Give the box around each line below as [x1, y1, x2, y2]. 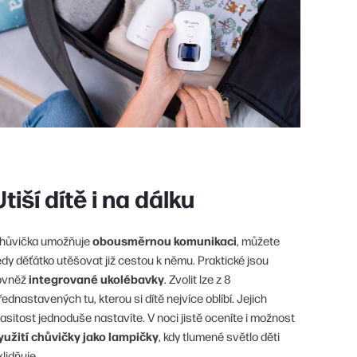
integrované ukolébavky [29, 270, 164, 288]
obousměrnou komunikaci [92, 232, 237, 249]
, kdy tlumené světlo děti [159, 328, 280, 344]
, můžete [237, 233, 280, 249]
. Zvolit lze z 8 [164, 271, 231, 287]
